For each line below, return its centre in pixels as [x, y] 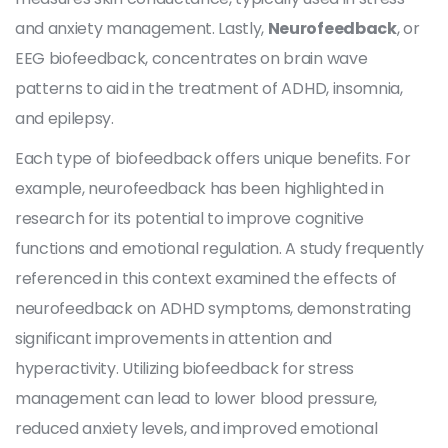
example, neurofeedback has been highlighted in [199, 188]
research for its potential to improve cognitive [189, 218]
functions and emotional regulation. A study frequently [219, 248]
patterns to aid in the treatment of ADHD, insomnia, [209, 88]
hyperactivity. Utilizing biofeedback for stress [184, 368]
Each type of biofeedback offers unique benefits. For [213, 158]
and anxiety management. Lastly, [141, 28]
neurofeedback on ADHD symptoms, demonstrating [213, 308]
